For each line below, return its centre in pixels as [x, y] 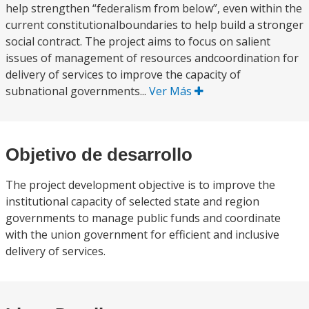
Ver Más [172, 91]
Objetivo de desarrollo [99, 154]
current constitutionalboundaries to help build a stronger [154, 25]
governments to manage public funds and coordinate [143, 218]
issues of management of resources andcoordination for [152, 58]
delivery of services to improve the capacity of [123, 74]
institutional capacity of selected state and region [132, 201]
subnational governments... [77, 91]
